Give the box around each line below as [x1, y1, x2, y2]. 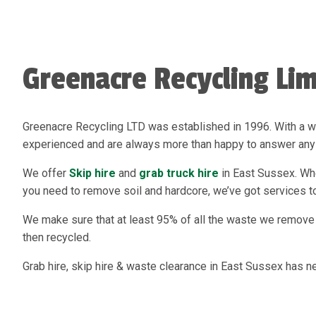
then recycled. [23, 231, 91, 244]
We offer [23, 166, 69, 180]
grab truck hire [139, 166, 219, 180]
